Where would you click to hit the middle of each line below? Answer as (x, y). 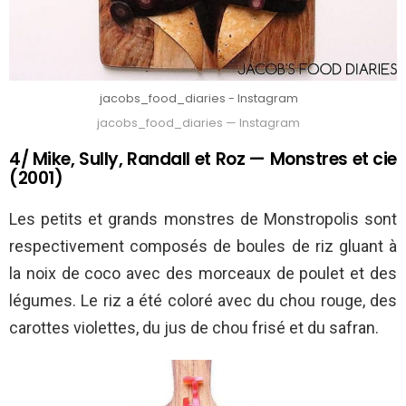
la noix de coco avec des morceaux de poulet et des (203, 273)
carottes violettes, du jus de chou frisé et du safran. (194, 327)
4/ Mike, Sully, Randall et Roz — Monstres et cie (203, 159)
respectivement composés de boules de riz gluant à (203, 246)
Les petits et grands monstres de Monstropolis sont (203, 218)
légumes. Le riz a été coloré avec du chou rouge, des (203, 300)
